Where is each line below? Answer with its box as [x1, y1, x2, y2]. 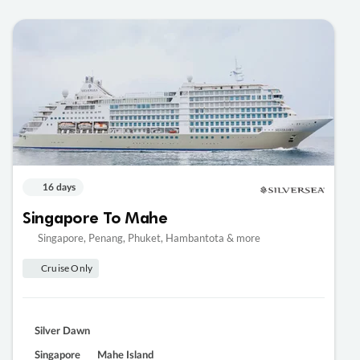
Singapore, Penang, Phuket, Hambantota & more [35, 231, 261, 245]
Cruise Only [41, 262, 93, 275]
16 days [43, 182, 76, 193]
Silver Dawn [35, 326, 90, 337]
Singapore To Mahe [22, 207, 168, 228]
